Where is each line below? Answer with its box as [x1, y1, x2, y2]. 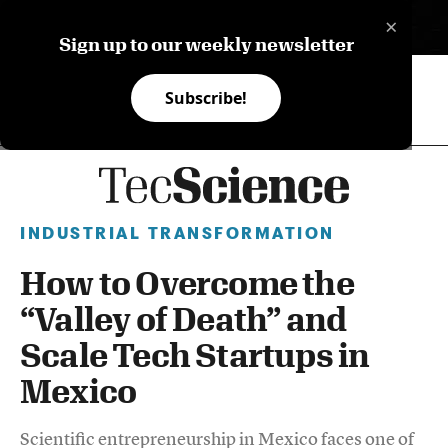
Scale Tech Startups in [20, 335, 370, 373]
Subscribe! [165, 87, 248, 109]
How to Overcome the [20, 263, 354, 301]
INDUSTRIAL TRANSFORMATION [20, 224, 335, 243]
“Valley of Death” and [20, 299, 347, 337]
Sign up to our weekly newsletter [58, 34, 354, 54]
